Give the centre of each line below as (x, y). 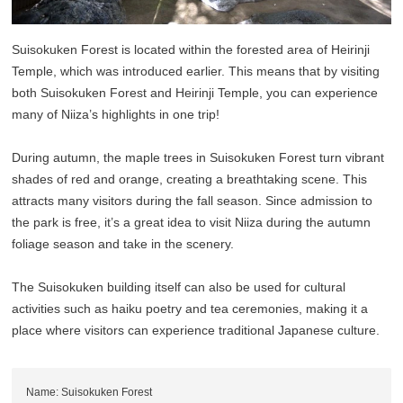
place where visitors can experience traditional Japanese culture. (196, 331)
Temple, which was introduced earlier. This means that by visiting (196, 72)
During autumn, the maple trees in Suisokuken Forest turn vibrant (198, 158)
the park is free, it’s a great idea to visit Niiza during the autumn (192, 223)
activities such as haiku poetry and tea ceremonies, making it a (190, 309)
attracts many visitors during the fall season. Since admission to (193, 201)
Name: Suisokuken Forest (90, 393)
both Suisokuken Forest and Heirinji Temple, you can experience (195, 93)
